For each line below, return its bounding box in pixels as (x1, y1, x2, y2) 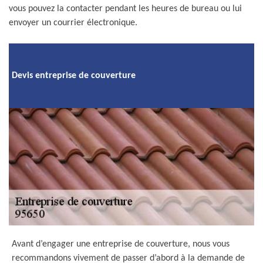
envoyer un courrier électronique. (9, 18, 137, 28)
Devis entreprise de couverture (12, 70, 136, 80)
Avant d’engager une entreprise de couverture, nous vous (12, 240, 230, 249)
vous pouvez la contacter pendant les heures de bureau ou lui (9, 4, 242, 14)
